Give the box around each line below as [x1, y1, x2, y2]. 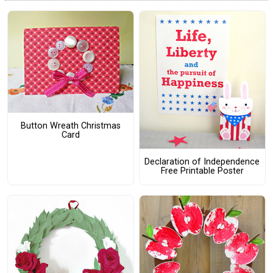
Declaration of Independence [144, 157, 260, 168]
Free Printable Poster [160, 166, 244, 177]
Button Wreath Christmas [20, 121, 121, 132]
